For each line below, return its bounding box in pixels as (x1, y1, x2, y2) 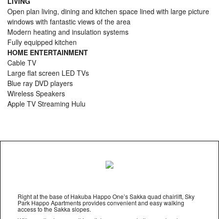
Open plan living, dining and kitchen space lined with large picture (7, 6, 209, 16)
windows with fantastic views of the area (7, 17, 131, 26)
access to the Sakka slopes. (18, 205, 91, 213)
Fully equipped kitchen (7, 37, 77, 47)
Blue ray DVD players (7, 78, 73, 88)
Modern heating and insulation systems (7, 27, 129, 37)
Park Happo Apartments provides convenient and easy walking (18, 198, 184, 207)
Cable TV (7, 58, 36, 67)
